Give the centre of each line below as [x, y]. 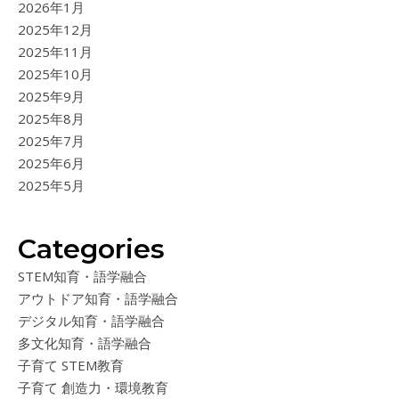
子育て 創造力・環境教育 [93, 388]
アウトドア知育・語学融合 [98, 299]
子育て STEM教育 [71, 366]
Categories [91, 249]
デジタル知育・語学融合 [91, 321]
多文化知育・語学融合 [85, 343]
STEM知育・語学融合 [82, 277]
